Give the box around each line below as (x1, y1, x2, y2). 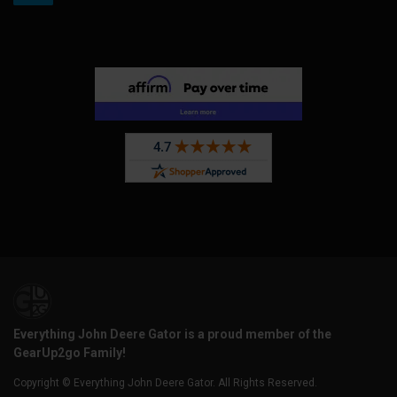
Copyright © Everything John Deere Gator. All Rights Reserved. (13, 377, 317, 390)
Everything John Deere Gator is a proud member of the (13, 327, 331, 342)
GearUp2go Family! (13, 346, 126, 361)
